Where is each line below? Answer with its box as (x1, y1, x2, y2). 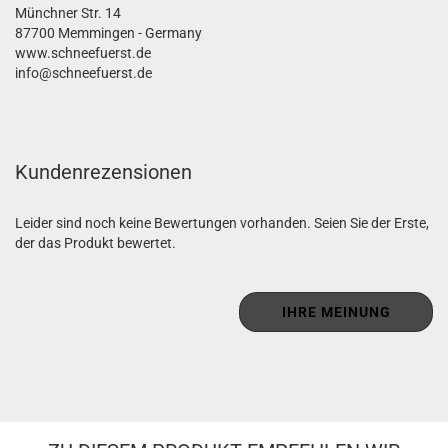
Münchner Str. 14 (15, 5, 121, 21)
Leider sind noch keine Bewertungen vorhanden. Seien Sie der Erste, (15, 215, 429, 231)
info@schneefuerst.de (15, 65, 152, 81)
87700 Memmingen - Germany (15, 25, 202, 41)
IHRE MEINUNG (281, 304, 391, 320)
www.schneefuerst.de (15, 45, 151, 61)
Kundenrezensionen (15, 160, 192, 184)
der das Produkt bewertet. (15, 235, 176, 251)
